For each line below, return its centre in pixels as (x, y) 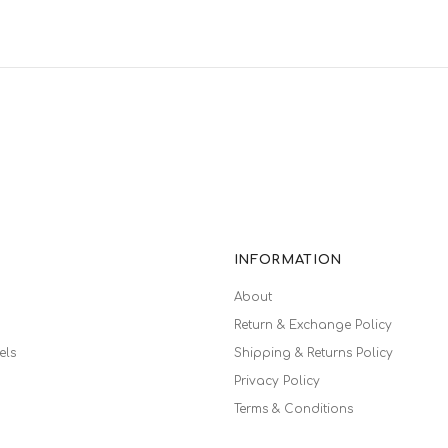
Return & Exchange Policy (312, 324)
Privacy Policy (276, 380)
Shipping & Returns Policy (313, 352)
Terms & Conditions (293, 408)
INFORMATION (287, 259)
